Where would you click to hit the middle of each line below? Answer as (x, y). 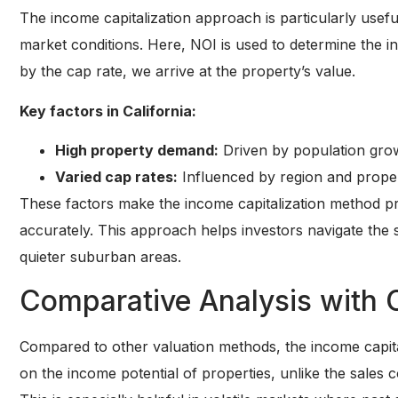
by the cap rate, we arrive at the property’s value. (187, 72)
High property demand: (137, 151)
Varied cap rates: (116, 177)
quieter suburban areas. (100, 257)
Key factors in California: (108, 111)
